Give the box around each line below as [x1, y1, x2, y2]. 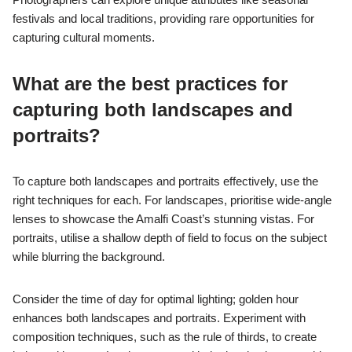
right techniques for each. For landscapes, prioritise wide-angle [13, 192, 332, 207]
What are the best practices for [13, 72, 288, 94]
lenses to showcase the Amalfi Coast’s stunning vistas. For [13, 211, 314, 225]
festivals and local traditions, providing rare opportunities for [13, 11, 314, 25]
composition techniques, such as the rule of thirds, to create [13, 329, 317, 343]
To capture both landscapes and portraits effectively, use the [13, 174, 318, 188]
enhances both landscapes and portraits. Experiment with [13, 310, 306, 324]
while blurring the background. [13, 249, 165, 263]
